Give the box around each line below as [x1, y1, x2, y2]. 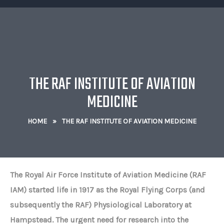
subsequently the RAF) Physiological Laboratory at [10, 200, 191, 209]
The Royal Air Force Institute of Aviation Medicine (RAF [10, 170, 206, 179]
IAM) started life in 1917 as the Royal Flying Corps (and [10, 185, 205, 194]
